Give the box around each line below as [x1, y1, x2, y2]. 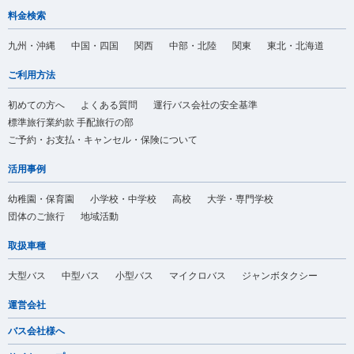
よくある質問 [81, 99, 137, 111]
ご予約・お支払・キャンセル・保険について [8, 134, 198, 145]
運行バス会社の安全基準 [153, 99, 258, 111]
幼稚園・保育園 [8, 193, 74, 205]
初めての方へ [8, 99, 65, 111]
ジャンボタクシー [242, 269, 318, 281]
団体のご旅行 [8, 210, 65, 222]
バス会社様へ [8, 325, 65, 337]
